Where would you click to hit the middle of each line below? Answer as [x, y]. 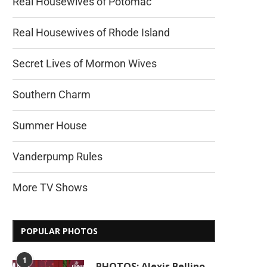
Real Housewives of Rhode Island [91, 32]
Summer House [50, 125]
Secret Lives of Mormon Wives [85, 63]
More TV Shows [50, 187]
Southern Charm [52, 94]
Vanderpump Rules [58, 156]
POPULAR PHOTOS [59, 231]
